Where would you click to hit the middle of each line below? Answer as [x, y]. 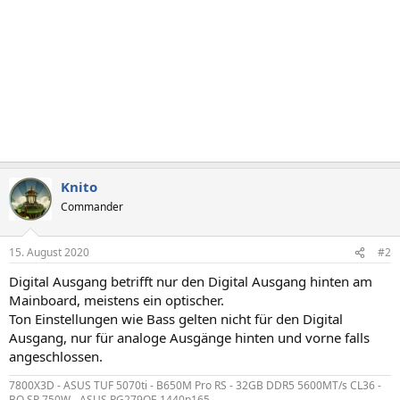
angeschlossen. [56, 356]
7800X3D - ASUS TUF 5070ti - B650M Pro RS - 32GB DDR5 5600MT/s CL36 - [195, 385]
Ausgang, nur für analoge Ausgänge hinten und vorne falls [189, 337]
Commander [92, 206]
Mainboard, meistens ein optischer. [117, 300]
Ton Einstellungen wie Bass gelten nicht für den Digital [176, 319]
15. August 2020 [49, 252]
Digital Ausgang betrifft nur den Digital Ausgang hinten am [191, 281]
